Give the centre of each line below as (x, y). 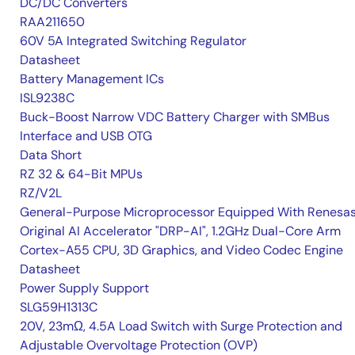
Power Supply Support (84, 288)
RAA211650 (52, 22)
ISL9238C (47, 98)
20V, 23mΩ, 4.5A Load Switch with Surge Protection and (181, 326)
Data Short (51, 155)
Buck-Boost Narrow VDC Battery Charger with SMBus (175, 117)
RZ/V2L (41, 193)
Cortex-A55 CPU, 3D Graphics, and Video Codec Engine (181, 250)
